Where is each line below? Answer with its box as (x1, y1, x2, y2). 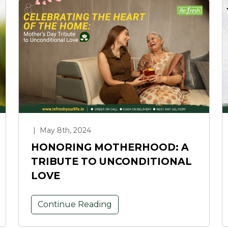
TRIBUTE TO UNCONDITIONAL (31, 155, 192, 167)
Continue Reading (38, 199, 112, 209)
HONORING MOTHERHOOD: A (31, 140, 189, 153)
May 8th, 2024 (38, 125, 91, 135)
